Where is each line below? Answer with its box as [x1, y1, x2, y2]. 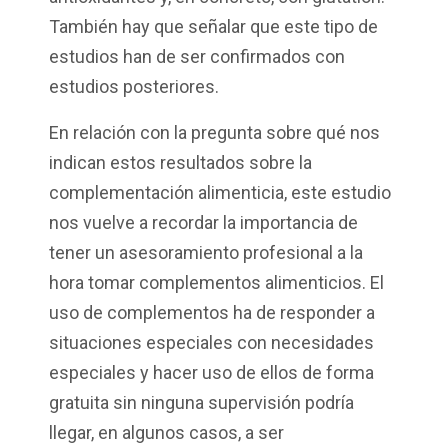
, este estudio [284, 182, 391, 204]
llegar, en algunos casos [49, 422, 238, 444]
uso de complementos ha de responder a [49, 302, 375, 324]
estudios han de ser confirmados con [49, 46, 345, 68]
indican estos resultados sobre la [49, 152, 312, 174]
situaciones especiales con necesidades [49, 332, 374, 354]
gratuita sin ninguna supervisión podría [49, 392, 354, 414]
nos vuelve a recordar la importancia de [49, 212, 358, 234]
